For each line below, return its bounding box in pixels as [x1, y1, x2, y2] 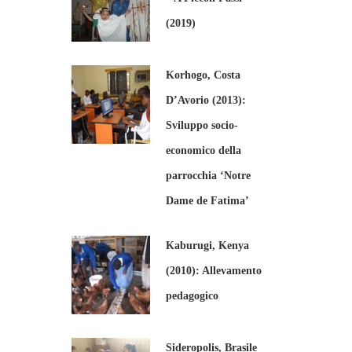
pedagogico [166, 290, 218, 302]
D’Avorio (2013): [166, 94, 246, 106]
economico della [166, 145, 241, 156]
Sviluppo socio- [166, 119, 238, 131]
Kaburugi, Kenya [166, 240, 249, 251]
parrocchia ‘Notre [166, 170, 251, 181]
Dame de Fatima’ [166, 195, 249, 207]
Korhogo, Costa [166, 69, 240, 81]
